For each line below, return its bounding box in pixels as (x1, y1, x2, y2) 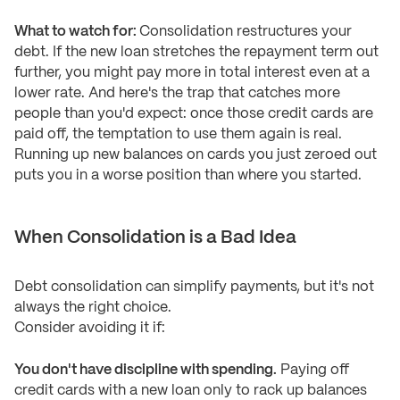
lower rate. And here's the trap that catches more (14, 87, 340, 101)
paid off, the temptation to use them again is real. (14, 128, 342, 142)
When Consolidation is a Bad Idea (14, 229, 296, 247)
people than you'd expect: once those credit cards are (14, 107, 373, 121)
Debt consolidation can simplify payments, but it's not (14, 280, 374, 295)
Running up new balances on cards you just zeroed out (14, 148, 377, 162)
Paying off (277, 363, 349, 378)
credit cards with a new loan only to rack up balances (14, 384, 367, 398)
